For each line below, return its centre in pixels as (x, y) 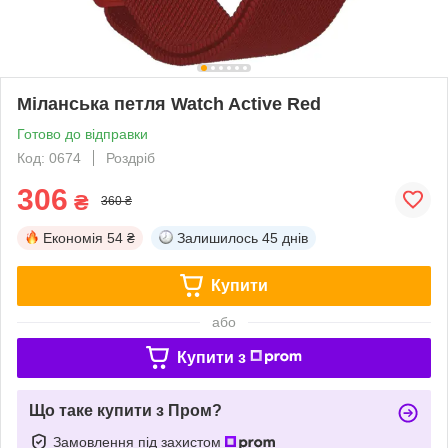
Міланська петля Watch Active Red (169, 103)
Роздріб (130, 157)
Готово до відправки (82, 133)
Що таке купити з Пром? (125, 410)
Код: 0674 (49, 157)
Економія (73, 237)
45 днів (285, 237)
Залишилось (217, 237)
